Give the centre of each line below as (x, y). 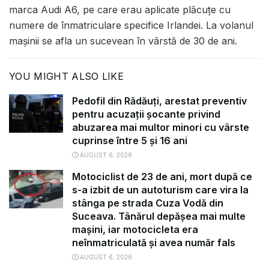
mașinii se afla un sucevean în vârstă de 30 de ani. (123, 41)
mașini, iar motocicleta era (135, 230)
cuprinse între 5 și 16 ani (130, 141)
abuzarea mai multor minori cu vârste (161, 128)
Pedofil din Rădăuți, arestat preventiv (159, 101)
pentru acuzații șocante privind (146, 114)
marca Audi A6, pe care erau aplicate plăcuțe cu (120, 10)
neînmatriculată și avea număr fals (154, 243)
